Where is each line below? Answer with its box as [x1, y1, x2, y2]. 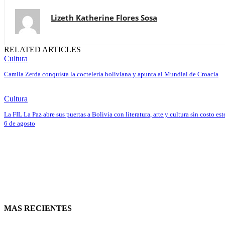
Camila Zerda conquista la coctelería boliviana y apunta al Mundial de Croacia [4, 70, 218, 78]
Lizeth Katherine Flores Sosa [51, 12, 157, 23]
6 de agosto [4, 119, 35, 127]
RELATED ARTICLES [4, 45, 81, 54]
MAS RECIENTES [4, 203, 72, 212]
